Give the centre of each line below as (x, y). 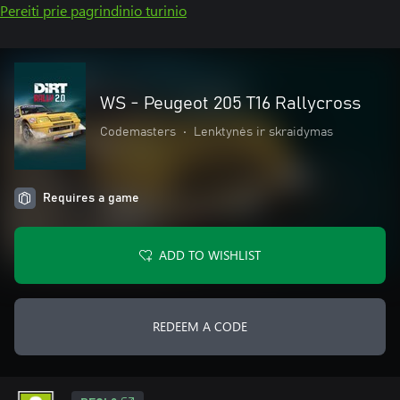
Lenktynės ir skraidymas (263, 132)
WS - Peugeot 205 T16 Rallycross (230, 104)
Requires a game (91, 198)
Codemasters (138, 132)
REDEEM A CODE (200, 326)
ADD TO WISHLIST (210, 255)
